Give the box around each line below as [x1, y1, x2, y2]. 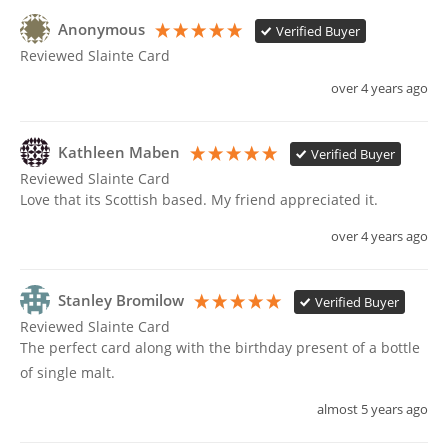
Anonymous [58, 19, 145, 41]
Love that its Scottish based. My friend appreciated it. [20, 190, 378, 210]
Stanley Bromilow [58, 290, 184, 312]
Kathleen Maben [58, 142, 180, 164]
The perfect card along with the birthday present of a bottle [20, 338, 420, 358]
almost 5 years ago [317, 401, 428, 419]
